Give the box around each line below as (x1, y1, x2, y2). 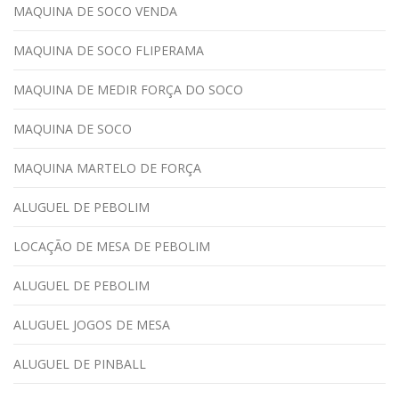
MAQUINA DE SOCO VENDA (13, 3, 177, 20)
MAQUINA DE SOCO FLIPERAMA (13, 42, 204, 59)
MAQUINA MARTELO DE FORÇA (13, 159, 201, 176)
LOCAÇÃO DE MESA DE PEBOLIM (13, 238, 210, 255)
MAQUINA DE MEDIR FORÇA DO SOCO (13, 81, 243, 98)
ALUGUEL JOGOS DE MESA (13, 316, 170, 333)
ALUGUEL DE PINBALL (13, 355, 146, 372)
